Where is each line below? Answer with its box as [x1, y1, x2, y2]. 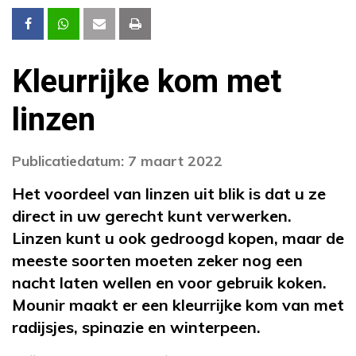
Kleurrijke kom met [12, 58, 281, 106]
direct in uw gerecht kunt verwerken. [12, 205, 292, 226]
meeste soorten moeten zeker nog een [12, 250, 303, 270]
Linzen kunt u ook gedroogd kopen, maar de [12, 227, 344, 248]
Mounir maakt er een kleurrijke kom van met [12, 294, 344, 315]
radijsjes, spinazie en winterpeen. [12, 316, 261, 337]
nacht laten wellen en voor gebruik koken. [12, 272, 327, 292]
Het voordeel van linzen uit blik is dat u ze [12, 183, 326, 203]
